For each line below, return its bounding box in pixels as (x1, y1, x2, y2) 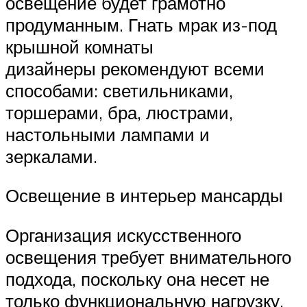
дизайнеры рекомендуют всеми (5, 57, 265, 79)
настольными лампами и (5, 123, 210, 145)
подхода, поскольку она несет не (5, 267, 269, 290)
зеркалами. (5, 145, 97, 167)
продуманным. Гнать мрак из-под (5, 13, 277, 36)
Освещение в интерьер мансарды (5, 184, 283, 207)
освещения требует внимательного (5, 245, 291, 268)
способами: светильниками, (5, 79, 233, 101)
